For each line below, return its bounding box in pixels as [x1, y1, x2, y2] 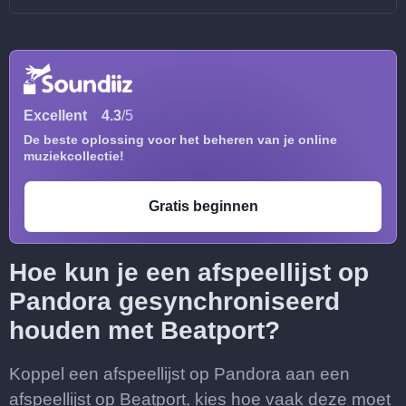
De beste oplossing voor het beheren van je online [24, 132, 337, 147]
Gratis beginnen [148, 198, 258, 214]
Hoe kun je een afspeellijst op [9, 258, 369, 286]
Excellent [24, 108, 87, 123]
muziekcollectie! [24, 149, 124, 163]
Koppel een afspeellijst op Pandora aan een [9, 364, 350, 383]
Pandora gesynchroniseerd [9, 287, 340, 315]
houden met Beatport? [9, 316, 280, 344]
